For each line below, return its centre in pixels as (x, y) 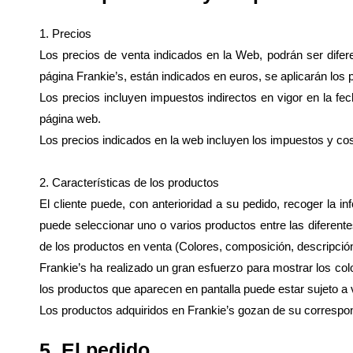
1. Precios (65, 34)
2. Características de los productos (129, 183)
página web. (70, 119)
